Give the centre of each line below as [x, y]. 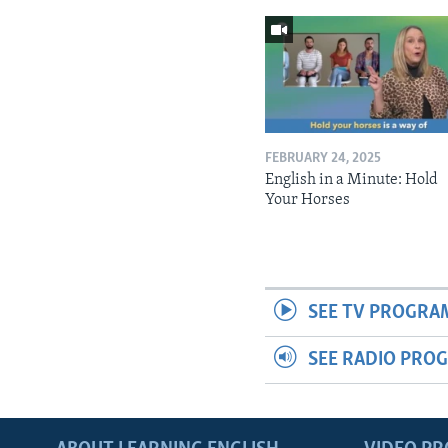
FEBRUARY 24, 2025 [323, 158]
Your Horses [308, 199]
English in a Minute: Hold [352, 179]
